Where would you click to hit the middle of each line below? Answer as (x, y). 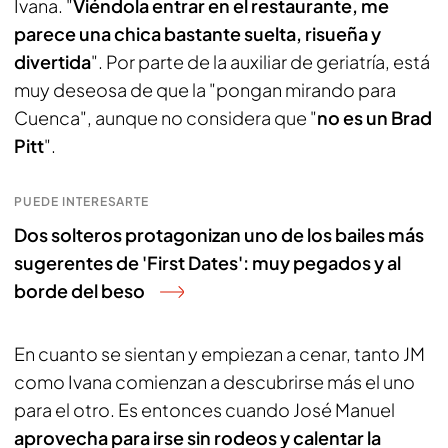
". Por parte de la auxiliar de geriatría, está (260, 61)
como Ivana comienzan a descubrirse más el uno (214, 381)
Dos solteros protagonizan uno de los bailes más (219, 234)
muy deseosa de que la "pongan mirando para (205, 89)
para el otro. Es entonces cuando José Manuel (204, 409)
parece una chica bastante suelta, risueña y (197, 33)
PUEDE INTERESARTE (82, 201)
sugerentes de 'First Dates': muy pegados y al (207, 262)
